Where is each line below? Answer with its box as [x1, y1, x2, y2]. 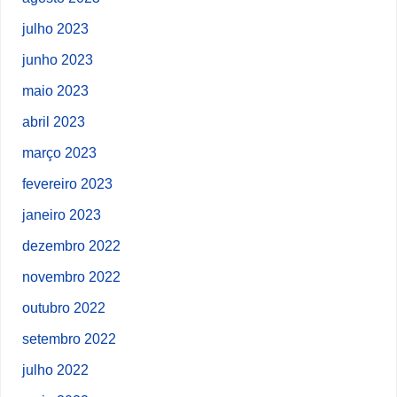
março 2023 [22, 144, 97, 160]
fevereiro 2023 [22, 175, 113, 191]
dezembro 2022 [22, 237, 121, 253]
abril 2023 [22, 113, 86, 129]
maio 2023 [22, 82, 90, 98]
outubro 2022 [22, 299, 106, 315]
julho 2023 [22, 19, 90, 36]
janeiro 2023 [22, 206, 102, 222]
